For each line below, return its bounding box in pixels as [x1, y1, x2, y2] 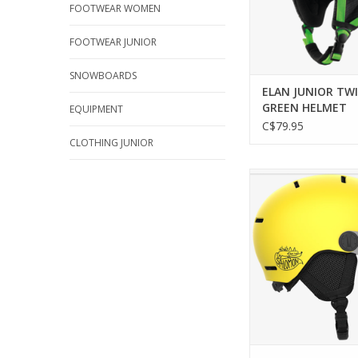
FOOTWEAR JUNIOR [70, 35, 157, 49]
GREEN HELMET [262, 100, 347, 116]
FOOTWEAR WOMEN [70, 2, 161, 15]
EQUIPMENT [70, 102, 123, 116]
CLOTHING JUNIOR [70, 136, 153, 149]
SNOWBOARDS [70, 69, 137, 82]
